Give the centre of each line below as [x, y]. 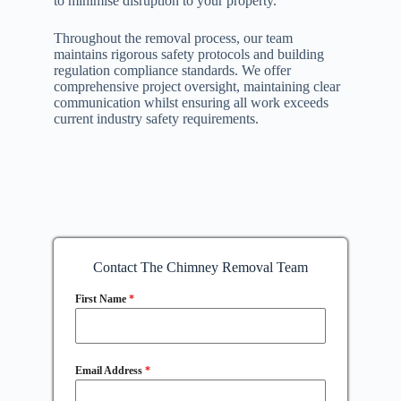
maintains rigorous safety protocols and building [188, 55]
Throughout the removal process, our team [173, 38]
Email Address [110, 371]
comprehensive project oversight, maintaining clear [196, 87]
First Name [102, 299]
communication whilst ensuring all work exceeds [191, 103]
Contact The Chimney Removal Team [200, 268]
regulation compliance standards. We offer [172, 71]
